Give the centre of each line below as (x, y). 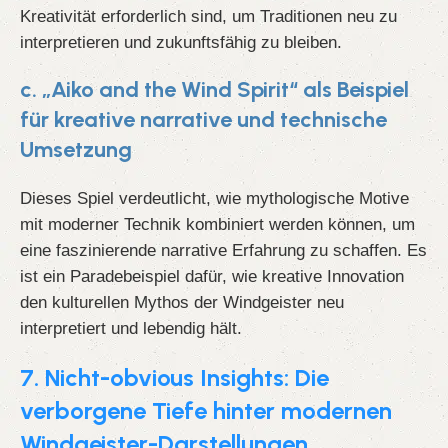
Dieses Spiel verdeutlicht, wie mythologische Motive (214, 198)
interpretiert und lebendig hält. (131, 328)
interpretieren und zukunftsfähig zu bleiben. (181, 42)
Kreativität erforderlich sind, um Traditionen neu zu (208, 16)
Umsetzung (76, 150)
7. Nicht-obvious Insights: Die (174, 378)
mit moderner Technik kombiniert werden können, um (217, 224)
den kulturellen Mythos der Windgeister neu (182, 302)
